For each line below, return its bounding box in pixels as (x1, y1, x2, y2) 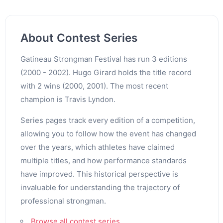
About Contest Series (20, 30, 137, 44)
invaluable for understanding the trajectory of (20, 182, 180, 192)
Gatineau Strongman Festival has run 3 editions (20, 54, 187, 64)
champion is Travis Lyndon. (20, 94, 115, 104)
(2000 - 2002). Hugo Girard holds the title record (20, 67, 192, 77)
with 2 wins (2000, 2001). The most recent (20, 81, 168, 91)
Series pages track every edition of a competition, (20, 115, 195, 125)
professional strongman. (20, 196, 106, 206)
